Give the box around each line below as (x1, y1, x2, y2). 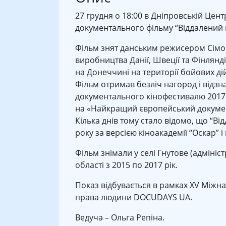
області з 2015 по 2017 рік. (75, 159, 178, 171)
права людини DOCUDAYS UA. (75, 191, 192, 203)
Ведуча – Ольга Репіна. (75, 211, 164, 223)
